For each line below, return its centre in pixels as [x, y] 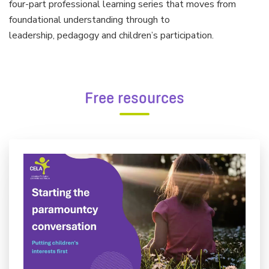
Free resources [134, 98]
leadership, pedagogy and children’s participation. [113, 35]
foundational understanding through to [89, 20]
